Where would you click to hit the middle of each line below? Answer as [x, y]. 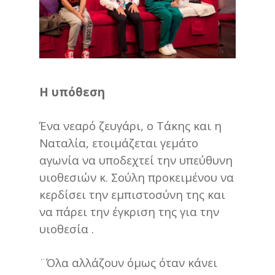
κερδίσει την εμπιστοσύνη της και [132, 195]
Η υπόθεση [72, 92]
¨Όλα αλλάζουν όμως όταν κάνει [128, 263]
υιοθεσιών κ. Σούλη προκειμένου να [137, 177]
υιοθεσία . [67, 229]
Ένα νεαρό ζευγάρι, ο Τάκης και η [130, 126]
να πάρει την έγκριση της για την [129, 212]
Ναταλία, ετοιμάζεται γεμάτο [119, 143]
